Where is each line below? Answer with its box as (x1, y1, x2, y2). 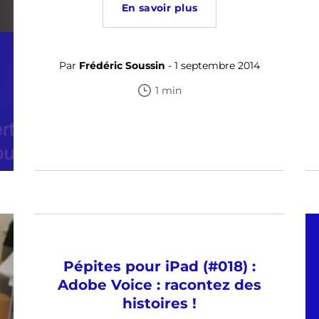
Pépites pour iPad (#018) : (63, 258, 256, 275)
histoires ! (122, 295, 197, 312)
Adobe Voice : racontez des (58, 276, 261, 293)
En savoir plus (121, 1, 198, 14)
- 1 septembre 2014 (165, 59, 260, 72)
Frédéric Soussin (79, 59, 165, 72)
